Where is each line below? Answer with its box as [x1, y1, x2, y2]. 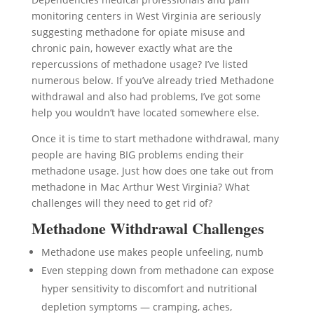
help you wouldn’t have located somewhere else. [31, 106, 259, 119]
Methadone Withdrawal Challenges [31, 217, 264, 240]
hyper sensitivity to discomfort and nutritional [41, 282, 257, 295]
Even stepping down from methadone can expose [41, 264, 274, 277]
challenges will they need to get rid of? [31, 196, 212, 210]
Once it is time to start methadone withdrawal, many [31, 132, 279, 145]
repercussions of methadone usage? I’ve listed [31, 57, 248, 71]
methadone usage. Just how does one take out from [31, 164, 273, 177]
